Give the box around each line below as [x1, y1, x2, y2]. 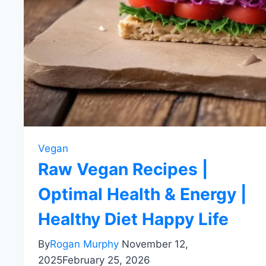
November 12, [122, 238, 188, 251]
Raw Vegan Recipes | [38, 159, 208, 180]
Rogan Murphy [50, 238, 119, 251]
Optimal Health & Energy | [38, 184, 246, 205]
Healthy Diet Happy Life [38, 209, 229, 230]
